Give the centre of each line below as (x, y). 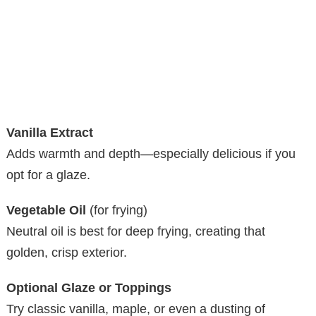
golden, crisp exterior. (67, 252)
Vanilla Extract (50, 132)
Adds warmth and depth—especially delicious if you (151, 153)
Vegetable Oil (46, 210)
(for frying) (117, 210)
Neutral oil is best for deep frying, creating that (136, 231)
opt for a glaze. (48, 175)
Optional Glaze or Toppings (89, 287)
